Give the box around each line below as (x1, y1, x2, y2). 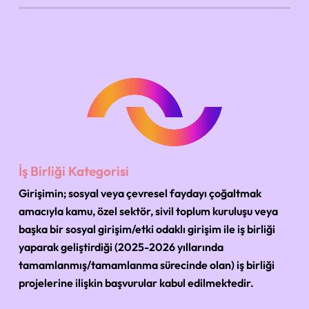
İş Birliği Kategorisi (19, 162, 130, 179)
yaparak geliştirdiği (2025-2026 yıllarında (19, 239, 224, 254)
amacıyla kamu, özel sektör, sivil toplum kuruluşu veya (19, 203, 279, 218)
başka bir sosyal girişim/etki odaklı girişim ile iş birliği (19, 221, 276, 236)
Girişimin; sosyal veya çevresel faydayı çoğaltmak (19, 186, 262, 200)
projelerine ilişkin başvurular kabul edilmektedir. (19, 275, 255, 290)
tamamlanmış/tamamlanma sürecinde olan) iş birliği (19, 257, 275, 272)
